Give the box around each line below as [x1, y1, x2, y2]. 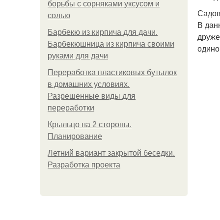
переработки [48, 104, 94, 112]
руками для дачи [48, 52, 108, 60]
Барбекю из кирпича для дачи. [48, 28, 158, 36]
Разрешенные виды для [48, 92, 136, 100]
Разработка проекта [48, 161, 120, 169]
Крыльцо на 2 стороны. [48, 120, 132, 129]
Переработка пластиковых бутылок [48, 68, 177, 77]
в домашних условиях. [48, 80, 130, 88]
